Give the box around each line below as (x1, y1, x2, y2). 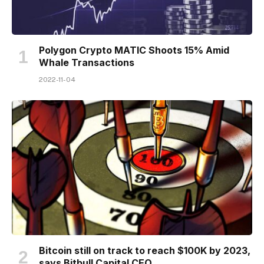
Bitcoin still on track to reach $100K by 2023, (39, 245, 250, 256)
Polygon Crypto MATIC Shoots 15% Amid (39, 44, 229, 56)
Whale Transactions (39, 56, 134, 68)
